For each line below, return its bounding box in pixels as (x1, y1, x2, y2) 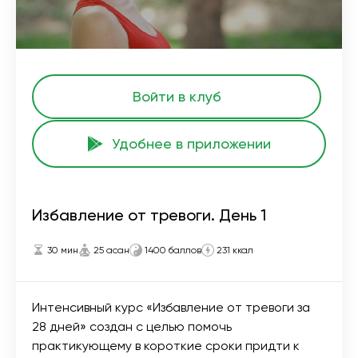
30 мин (47, 244, 78, 256)
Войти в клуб (132, 87, 221, 105)
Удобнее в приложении (111, 134, 271, 152)
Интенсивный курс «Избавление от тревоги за (32, 299, 310, 315)
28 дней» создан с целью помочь (32, 318, 232, 334)
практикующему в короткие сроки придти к (32, 337, 300, 353)
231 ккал (217, 244, 253, 256)
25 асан (93, 244, 129, 256)
